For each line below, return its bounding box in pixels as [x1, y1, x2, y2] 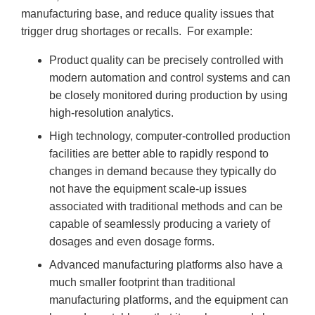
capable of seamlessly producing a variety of [49, 217, 270, 230]
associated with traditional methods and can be [49, 200, 283, 212]
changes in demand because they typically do [49, 165, 276, 177]
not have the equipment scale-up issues [49, 182, 247, 195]
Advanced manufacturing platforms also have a [49, 258, 283, 271]
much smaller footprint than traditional [49, 276, 236, 288]
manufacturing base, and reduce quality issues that [21, 7, 274, 20]
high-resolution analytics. [49, 106, 174, 119]
